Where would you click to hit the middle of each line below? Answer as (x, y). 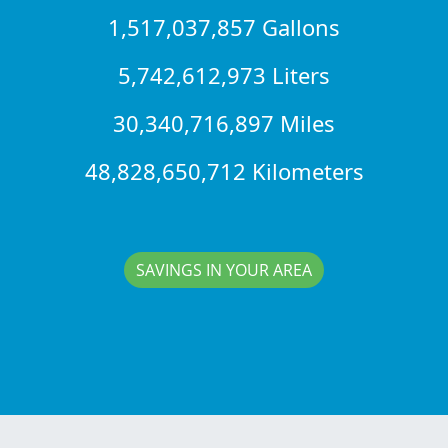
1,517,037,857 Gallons (224, 26)
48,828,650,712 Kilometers (224, 170)
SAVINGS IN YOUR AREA (224, 270)
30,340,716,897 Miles (224, 122)
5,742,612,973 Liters (224, 74)
